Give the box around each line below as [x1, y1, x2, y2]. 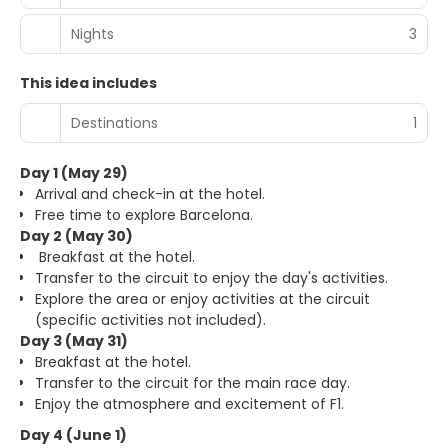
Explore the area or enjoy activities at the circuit [35, 289, 370, 310]
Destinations [71, 112, 158, 133]
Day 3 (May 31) [20, 331, 128, 352]
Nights [71, 23, 114, 44]
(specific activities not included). [35, 310, 266, 331]
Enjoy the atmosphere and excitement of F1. [35, 394, 344, 415]
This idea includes [20, 73, 157, 94]
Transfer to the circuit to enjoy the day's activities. [35, 268, 388, 289]
